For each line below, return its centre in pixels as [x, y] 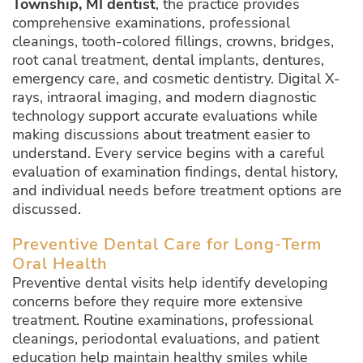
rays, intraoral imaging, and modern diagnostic [164, 98]
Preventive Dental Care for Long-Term [167, 245]
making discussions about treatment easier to [161, 135]
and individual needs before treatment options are [177, 191]
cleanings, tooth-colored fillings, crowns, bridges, [173, 42]
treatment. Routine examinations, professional [162, 320]
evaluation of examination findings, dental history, [175, 172]
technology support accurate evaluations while [165, 116]
